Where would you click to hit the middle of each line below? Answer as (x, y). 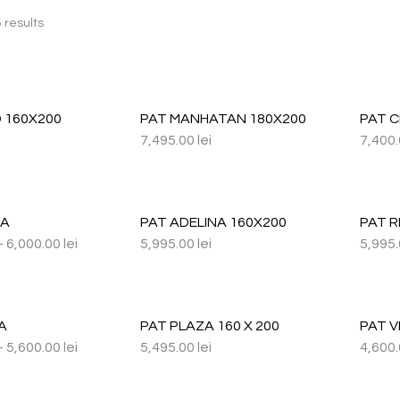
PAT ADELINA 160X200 (213, 222)
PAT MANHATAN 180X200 (223, 119)
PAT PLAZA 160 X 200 (209, 326)
